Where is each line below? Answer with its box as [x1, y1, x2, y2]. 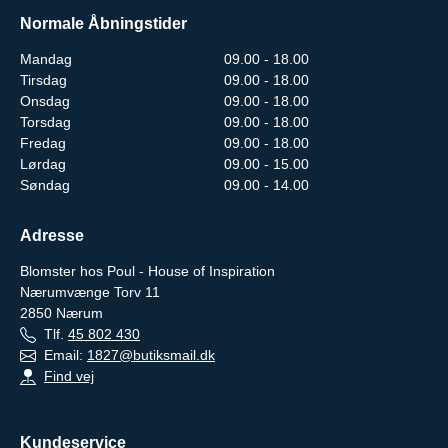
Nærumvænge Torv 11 [20, 283, 160, 300]
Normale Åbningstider [20, 14, 187, 32]
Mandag [20, 50, 72, 67]
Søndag [20, 176, 70, 193]
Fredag [20, 134, 66, 151]
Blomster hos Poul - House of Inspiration [20, 262, 275, 279]
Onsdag [20, 92, 70, 109]
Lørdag [20, 155, 66, 172]
